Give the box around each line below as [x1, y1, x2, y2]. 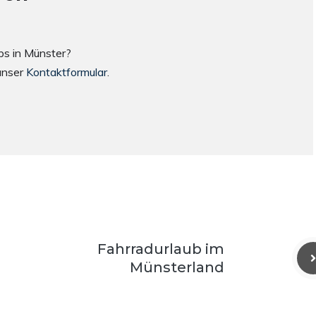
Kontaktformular [26, 65, 107, 79]
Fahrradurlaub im [97, 241, 224, 257]
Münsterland [130, 259, 224, 276]
